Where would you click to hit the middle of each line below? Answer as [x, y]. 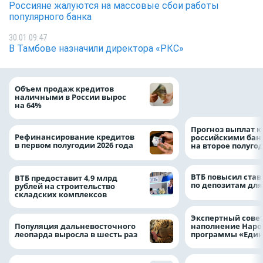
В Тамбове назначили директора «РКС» [96, 48]
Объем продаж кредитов [64, 89]
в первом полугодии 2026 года [74, 145]
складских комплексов [62, 194]
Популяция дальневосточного [75, 226]
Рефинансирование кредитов [75, 136]
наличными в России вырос [70, 97]
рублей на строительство [65, 186]
